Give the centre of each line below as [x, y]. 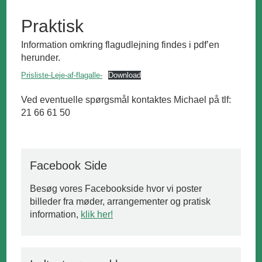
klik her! [97, 214]
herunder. [41, 57]
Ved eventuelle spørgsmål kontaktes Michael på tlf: [126, 99]
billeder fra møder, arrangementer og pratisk [120, 201]
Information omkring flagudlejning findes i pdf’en [120, 44]
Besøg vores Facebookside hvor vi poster [116, 188]
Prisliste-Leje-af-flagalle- [62, 75]
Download [124, 75]
